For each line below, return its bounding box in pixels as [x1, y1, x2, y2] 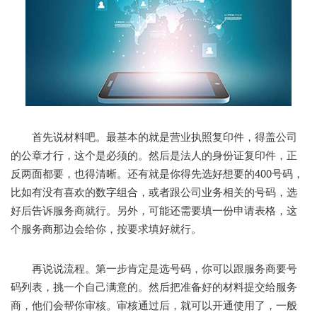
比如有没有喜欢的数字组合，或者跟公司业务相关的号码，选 [11, 183, 297, 199]
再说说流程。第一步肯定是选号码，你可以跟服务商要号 [11, 260, 297, 275]
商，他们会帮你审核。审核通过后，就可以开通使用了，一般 [11, 296, 297, 312]
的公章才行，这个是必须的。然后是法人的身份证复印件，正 [11, 146, 297, 162]
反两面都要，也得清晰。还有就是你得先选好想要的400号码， [11, 165, 304, 180]
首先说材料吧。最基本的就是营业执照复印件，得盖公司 [11, 128, 297, 144]
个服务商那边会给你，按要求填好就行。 [11, 220, 202, 236]
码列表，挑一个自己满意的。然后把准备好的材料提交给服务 [11, 278, 297, 294]
